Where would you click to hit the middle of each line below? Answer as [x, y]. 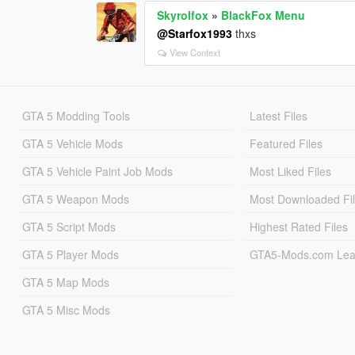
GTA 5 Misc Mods [66, 310]
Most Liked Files [291, 172]
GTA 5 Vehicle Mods [72, 144]
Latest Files [279, 116]
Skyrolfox [183, 15]
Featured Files [286, 144]
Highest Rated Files [299, 227]
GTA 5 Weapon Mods [75, 199]
